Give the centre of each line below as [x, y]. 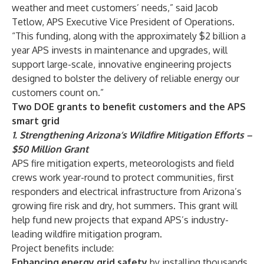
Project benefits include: [63, 248]
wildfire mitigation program [102, 234]
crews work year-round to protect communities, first [123, 177]
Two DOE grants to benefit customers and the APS [129, 107]
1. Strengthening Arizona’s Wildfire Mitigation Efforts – [132, 135]
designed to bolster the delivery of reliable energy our [126, 78]
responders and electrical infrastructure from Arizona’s [127, 192]
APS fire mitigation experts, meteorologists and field [123, 163]
